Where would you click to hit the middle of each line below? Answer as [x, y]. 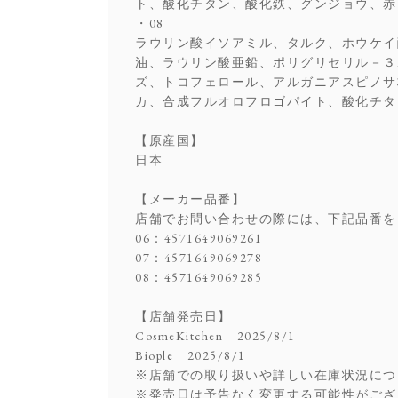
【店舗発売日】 [183, 316]
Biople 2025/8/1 [191, 355]
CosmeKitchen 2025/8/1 [215, 335]
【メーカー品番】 [190, 199]
